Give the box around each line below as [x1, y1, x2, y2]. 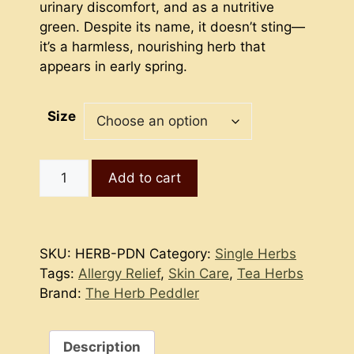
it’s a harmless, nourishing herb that [40, 38, 265, 55]
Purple [39, 160, 79, 176]
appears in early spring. [40, 58, 187, 74]
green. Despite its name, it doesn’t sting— [40, 18, 305, 35]
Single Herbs [215, 245, 296, 262]
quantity [39, 220, 90, 235]
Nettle [39, 200, 77, 216]
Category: [149, 245, 215, 262]
